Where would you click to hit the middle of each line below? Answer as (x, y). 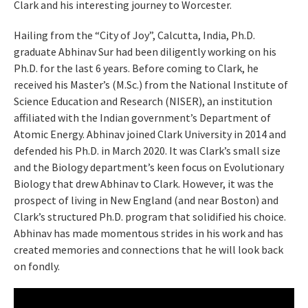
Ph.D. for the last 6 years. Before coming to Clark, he (136, 68)
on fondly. (37, 266)
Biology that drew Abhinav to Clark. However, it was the (144, 183)
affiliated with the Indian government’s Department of (142, 117)
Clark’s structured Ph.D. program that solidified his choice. (150, 216)
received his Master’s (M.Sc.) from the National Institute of (151, 84)
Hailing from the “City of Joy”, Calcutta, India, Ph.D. (134, 35)
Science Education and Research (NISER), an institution (143, 101)
